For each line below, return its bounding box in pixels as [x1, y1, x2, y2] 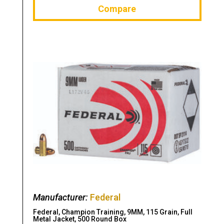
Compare [98, 3, 136, 14]
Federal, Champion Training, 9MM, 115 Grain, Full [32, 208, 192, 216]
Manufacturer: [32, 192, 90, 203]
